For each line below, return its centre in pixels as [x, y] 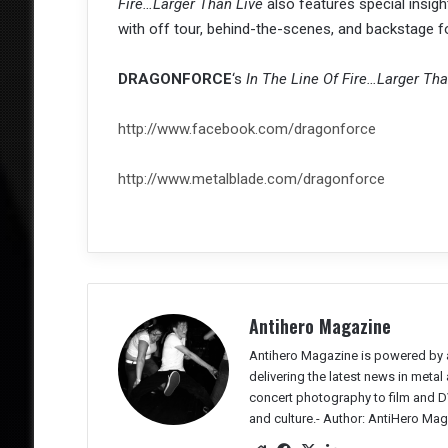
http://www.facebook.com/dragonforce [246, 129]
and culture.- [285, 419]
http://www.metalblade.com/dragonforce [251, 179]
